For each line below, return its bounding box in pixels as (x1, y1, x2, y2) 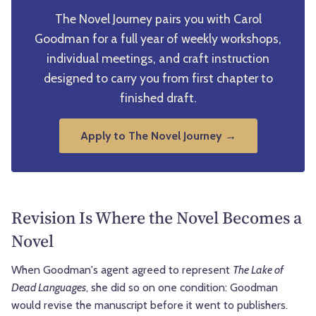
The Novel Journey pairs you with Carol (54, 11, 262, 27)
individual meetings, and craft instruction (47, 51, 269, 66)
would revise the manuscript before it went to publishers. (11, 298, 288, 312)
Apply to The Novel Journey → (80, 129, 236, 143)
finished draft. (119, 90, 197, 106)
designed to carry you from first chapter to (43, 71, 273, 86)
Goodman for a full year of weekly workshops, (35, 31, 281, 47)
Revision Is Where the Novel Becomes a (11, 206, 302, 230)
